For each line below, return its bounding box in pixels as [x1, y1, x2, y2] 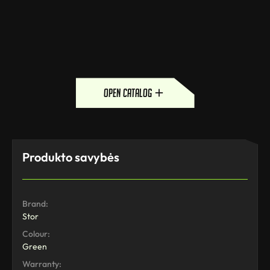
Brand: [22, 198, 48, 210]
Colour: [22, 228, 50, 240]
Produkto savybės [22, 149, 119, 165]
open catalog [104, 86, 152, 100]
